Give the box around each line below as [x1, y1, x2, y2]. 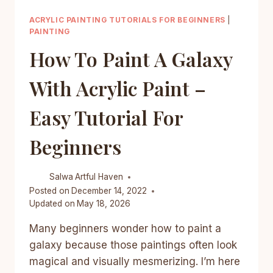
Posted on [29, 186, 69, 196]
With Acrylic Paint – [29, 74, 206, 101]
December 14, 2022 [71, 186, 147, 196]
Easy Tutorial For [29, 104, 183, 130]
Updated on [29, 199, 75, 209]
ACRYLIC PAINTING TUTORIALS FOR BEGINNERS [29, 15, 225, 24]
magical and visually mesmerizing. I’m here [29, 255, 240, 268]
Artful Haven [75, 172, 124, 182]
